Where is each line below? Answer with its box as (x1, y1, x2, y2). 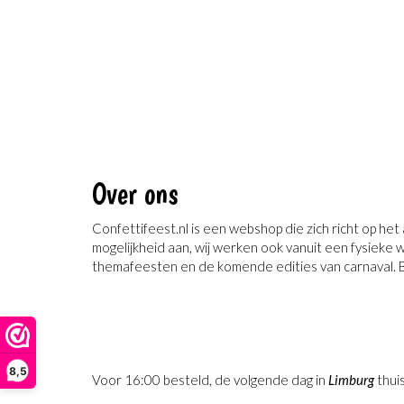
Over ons (92, 176, 178, 211)
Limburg (328, 372, 374, 388)
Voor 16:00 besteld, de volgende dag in (92, 372, 328, 388)
